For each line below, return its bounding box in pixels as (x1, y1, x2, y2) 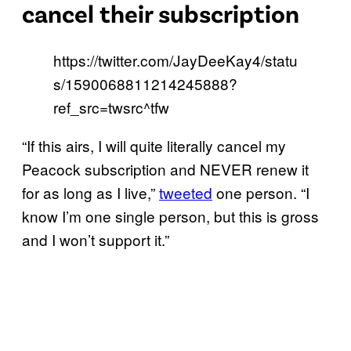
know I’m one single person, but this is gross (22, 205, 319, 227)
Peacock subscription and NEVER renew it (22, 158, 309, 180)
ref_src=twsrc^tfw (53, 96, 169, 118)
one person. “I (212, 182, 309, 204)
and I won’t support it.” (22, 229, 169, 251)
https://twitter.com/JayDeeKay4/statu (53, 49, 298, 71)
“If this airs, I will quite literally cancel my (22, 135, 286, 157)
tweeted (159, 182, 212, 204)
